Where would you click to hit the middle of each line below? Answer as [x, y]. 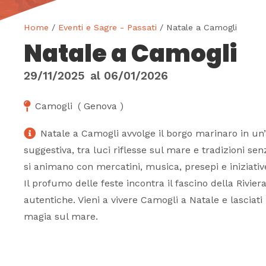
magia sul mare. [61, 217]
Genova [100, 106]
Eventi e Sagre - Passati [107, 27]
